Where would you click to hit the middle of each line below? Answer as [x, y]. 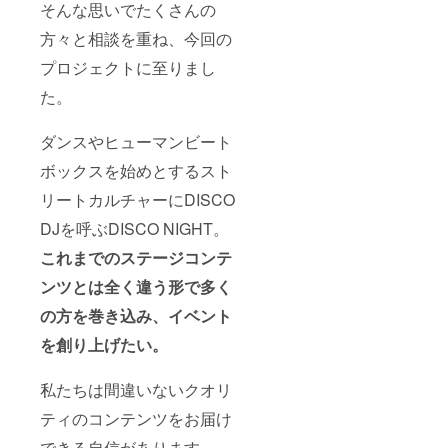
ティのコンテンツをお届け [136, 419]
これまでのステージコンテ [136, 258]
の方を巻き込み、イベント [136, 316]
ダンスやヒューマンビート [136, 142]
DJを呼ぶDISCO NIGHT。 [134, 229]
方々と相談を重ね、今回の [136, 39]
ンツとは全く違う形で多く [136, 287]
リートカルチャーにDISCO [137, 200]
